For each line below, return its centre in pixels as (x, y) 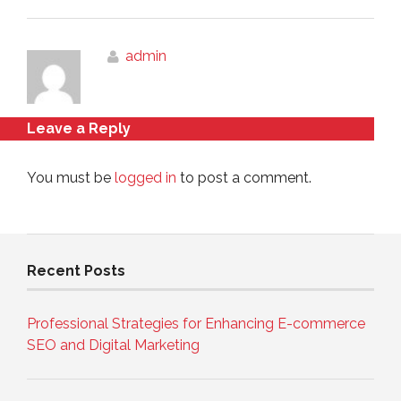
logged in (145, 177)
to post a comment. (244, 177)
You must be (71, 177)
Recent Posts (76, 270)
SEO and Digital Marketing (113, 345)
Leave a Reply (79, 128)
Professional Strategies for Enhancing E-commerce (196, 323)
